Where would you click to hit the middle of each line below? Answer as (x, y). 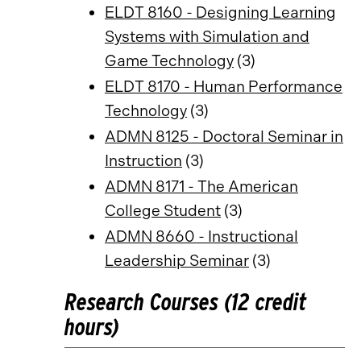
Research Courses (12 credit (185, 302)
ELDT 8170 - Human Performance (224, 87)
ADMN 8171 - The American (201, 187)
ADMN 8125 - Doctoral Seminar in (224, 137)
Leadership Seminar (177, 261)
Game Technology (169, 61)
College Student (163, 211)
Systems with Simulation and (207, 37)
